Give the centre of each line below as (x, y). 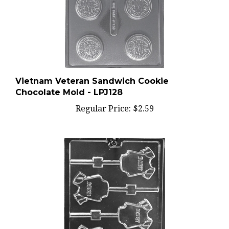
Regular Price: (103, 99)
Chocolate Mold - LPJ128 (69, 83)
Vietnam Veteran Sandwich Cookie (92, 71)
